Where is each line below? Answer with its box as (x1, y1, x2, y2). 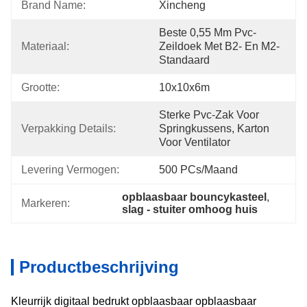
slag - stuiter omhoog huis (122, 204, 258, 215)
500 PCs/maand (159, 164, 238, 175)
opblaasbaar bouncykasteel (122, 191, 267, 203)
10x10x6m (159, 82, 210, 93)
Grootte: (21, 82, 60, 93)
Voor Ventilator (159, 136, 230, 148)
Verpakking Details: (21, 123, 116, 134)
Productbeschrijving (19, 258, 179, 276)
